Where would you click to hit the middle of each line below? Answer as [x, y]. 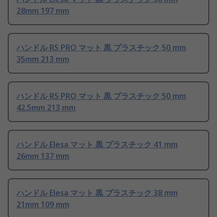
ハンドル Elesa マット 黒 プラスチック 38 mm [97, 193]
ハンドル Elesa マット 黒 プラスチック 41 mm [97, 145]
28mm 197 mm [43, 11]
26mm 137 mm [43, 156]
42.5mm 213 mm [46, 108]
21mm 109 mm [43, 205]
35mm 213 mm [43, 59]
